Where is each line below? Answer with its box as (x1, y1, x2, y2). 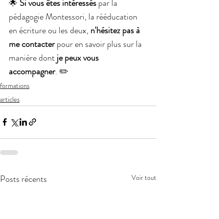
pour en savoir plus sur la (55, 37, 144, 50)
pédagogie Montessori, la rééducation (9, 10, 139, 23)
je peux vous (55, 51, 101, 64)
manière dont (9, 51, 55, 64)
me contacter (9, 37, 55, 50)
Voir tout (131, 172, 156, 182)
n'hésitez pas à (90, 23, 142, 37)
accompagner (9, 65, 55, 78)
